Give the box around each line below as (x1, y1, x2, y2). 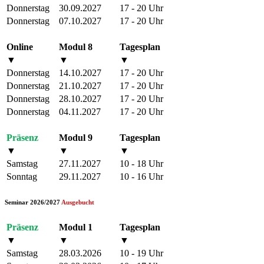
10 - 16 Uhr (120, 171, 163, 181)
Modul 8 (59, 41, 93, 52)
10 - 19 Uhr (120, 247, 163, 258)
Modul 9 (59, 132, 93, 143)
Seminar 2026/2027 (5, 198, 61, 206)
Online (6, 41, 33, 52)
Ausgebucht (61, 198, 94, 206)
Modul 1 (59, 222, 93, 232)
